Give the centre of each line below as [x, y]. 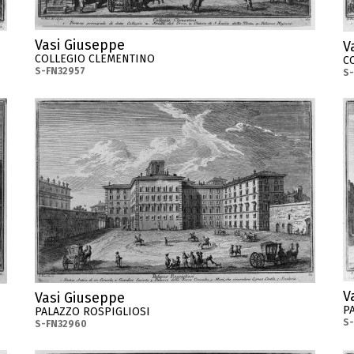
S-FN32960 [61, 324]
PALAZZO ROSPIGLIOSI [92, 312]
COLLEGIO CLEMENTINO [95, 58]
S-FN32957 [60, 71]
